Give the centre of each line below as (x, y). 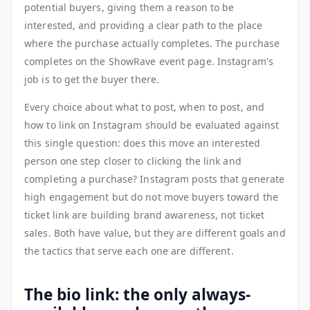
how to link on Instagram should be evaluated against (152, 125)
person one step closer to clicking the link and (133, 161)
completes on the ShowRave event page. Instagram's (149, 61)
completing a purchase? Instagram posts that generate (155, 179)
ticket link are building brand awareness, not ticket (145, 215)
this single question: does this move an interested (143, 143)
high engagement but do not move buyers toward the (151, 197)
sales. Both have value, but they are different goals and (155, 232)
